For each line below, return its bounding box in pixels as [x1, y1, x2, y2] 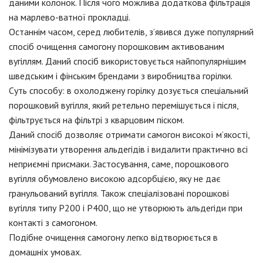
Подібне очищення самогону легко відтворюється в [9, 231, 218, 243]
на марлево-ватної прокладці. [9, 11, 130, 23]
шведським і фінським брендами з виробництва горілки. [9, 69, 232, 82]
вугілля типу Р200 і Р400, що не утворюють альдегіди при [9, 201, 242, 214]
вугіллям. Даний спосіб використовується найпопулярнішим [9, 55, 246, 67]
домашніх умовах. [9, 245, 82, 258]
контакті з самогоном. [9, 216, 97, 228]
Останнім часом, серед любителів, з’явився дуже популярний [9, 25, 254, 38]
